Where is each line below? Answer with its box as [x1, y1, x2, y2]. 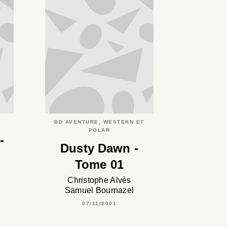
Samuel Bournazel [64, 186, 134, 195]
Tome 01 [74, 158, 124, 172]
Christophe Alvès [67, 176, 131, 185]
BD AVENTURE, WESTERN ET [54, 119, 144, 125]
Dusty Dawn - [60, 141, 138, 156]
